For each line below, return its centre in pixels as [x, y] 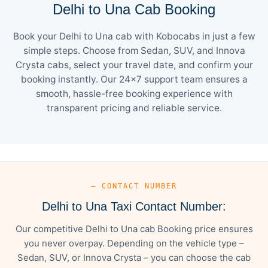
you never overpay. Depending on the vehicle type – [134, 243]
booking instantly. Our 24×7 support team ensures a [134, 79]
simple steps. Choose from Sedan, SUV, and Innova [134, 50]
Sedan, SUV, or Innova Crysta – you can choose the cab [134, 257]
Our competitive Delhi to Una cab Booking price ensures [134, 229]
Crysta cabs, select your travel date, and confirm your [134, 65]
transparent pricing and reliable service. [134, 108]
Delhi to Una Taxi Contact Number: [134, 206]
